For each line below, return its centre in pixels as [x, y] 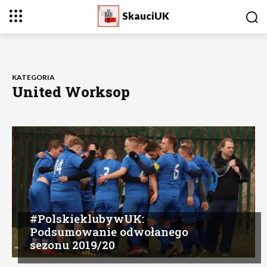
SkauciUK [145, 16]
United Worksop [71, 91]
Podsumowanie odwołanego [109, 232]
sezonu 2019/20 [72, 245]
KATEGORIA [33, 77]
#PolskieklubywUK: [87, 218]
